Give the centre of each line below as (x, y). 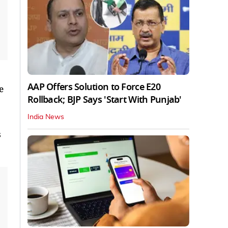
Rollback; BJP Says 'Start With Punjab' (105, 99)
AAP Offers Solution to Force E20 (94, 87)
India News (46, 117)
